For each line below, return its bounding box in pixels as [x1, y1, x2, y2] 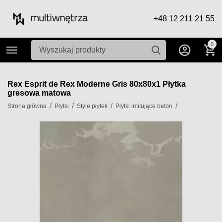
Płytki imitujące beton [115, 103, 173, 110]
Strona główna [7, 103, 47, 110]
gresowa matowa [7, 89, 71, 97]
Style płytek [77, 103, 108, 110]
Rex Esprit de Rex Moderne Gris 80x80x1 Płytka [7, 80, 186, 88]
